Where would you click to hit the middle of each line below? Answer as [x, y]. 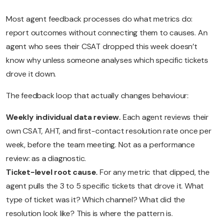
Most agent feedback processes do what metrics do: [99, 19]
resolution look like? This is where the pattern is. [89, 214]
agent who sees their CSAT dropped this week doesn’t [102, 47]
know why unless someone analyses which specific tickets [107, 60]
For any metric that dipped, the [155, 172]
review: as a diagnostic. [46, 159]
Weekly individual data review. [64, 117]
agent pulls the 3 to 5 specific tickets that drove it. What [105, 186]
